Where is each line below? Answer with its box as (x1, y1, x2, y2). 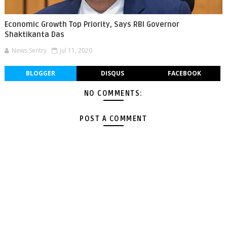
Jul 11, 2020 (59, 46, 92, 55)
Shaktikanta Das (4, 30, 64, 39)
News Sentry (11, 46, 47, 55)
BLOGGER (25, 69, 55, 78)
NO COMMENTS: (84, 89, 143, 98)
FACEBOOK (167, 69, 201, 78)
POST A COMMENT (80, 115, 147, 123)
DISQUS (100, 69, 124, 78)
